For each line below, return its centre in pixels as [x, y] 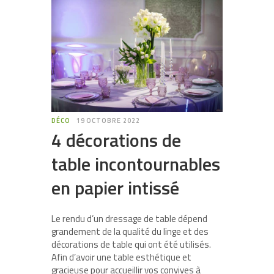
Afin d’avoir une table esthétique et [121, 257]
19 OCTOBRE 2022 [108, 121]
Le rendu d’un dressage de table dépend [129, 219]
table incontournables [136, 164]
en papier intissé [115, 188]
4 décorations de [116, 140]
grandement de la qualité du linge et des [130, 232]
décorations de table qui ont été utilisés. [131, 245]
